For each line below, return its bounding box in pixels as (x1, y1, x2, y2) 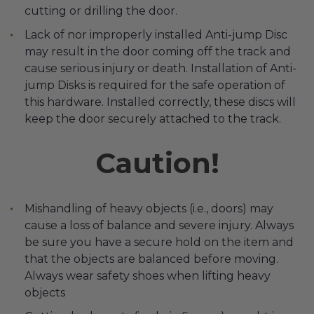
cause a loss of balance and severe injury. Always (25, 219, 294, 232)
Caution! (95, 146, 219, 180)
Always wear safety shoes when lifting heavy (25, 269, 271, 282)
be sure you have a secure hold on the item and (25, 235, 294, 249)
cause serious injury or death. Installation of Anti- (25, 62, 296, 75)
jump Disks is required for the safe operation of (25, 78, 285, 92)
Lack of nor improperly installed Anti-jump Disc (25, 28, 287, 41)
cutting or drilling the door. (25, 4, 177, 18)
